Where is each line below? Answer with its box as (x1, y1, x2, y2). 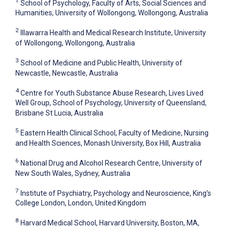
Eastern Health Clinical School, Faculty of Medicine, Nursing (20, 128, 209, 137)
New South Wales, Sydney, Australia (15, 169, 130, 177)
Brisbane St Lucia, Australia (15, 109, 103, 118)
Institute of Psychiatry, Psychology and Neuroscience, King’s (20, 189, 211, 197)
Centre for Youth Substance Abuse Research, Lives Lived (20, 88, 203, 97)
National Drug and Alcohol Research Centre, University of (20, 158, 202, 167)
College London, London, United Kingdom (15, 199, 146, 208)
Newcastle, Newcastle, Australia (15, 68, 118, 77)
